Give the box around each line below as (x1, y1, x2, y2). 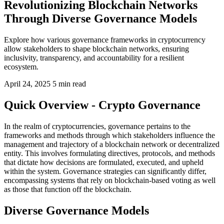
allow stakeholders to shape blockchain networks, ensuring (4, 44, 189, 53)
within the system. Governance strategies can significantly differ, (4, 166, 206, 175)
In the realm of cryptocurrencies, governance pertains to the (4, 121, 190, 130)
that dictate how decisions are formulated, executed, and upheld (4, 157, 203, 166)
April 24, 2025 (4, 79, 50, 88)
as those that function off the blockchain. (4, 184, 131, 193)
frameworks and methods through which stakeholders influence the (4, 130, 215, 139)
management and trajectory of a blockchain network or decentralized (4, 139, 219, 148)
